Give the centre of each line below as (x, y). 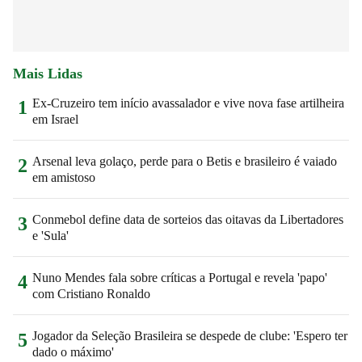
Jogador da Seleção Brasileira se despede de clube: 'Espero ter (190, 335)
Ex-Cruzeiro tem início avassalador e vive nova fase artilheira (188, 103)
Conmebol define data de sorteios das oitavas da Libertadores (188, 219)
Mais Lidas (48, 73)
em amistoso (64, 177)
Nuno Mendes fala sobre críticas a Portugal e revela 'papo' (180, 277)
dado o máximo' (73, 351)
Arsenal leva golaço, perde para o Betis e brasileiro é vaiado (185, 161)
